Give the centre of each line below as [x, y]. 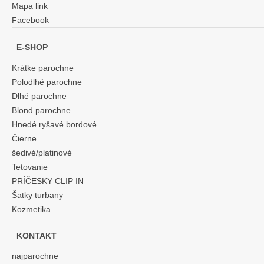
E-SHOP [32, 47]
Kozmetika [31, 209]
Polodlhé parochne [47, 82]
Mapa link [30, 6]
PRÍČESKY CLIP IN [48, 181]
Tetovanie [30, 167]
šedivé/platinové [42, 153]
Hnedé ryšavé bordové [54, 125]
